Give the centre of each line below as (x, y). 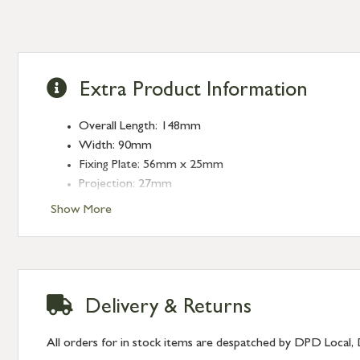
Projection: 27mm (125, 184)
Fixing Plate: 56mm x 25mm (151, 165)
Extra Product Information (194, 91)
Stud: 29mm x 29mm (134, 204)
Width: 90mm (115, 146)
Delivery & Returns (168, 308)
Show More (81, 210)
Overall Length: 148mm (140, 127)
